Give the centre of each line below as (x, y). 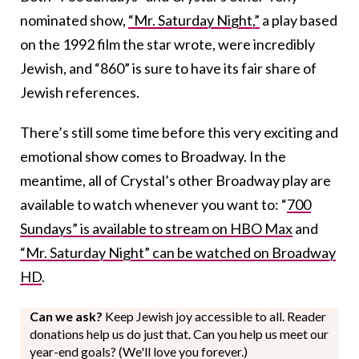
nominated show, (74, 20)
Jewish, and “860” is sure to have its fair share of (168, 68)
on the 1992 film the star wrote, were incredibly (167, 44)
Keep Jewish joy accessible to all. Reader (216, 316)
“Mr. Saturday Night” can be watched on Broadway (178, 252)
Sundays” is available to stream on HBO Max (156, 228)
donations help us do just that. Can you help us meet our (179, 333)
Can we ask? (67, 316)
